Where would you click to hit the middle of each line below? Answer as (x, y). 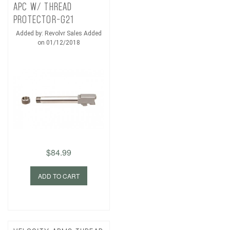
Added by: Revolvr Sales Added (59, 34)
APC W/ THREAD (43, 7)
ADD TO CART (59, 176)
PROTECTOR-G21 (44, 20)
